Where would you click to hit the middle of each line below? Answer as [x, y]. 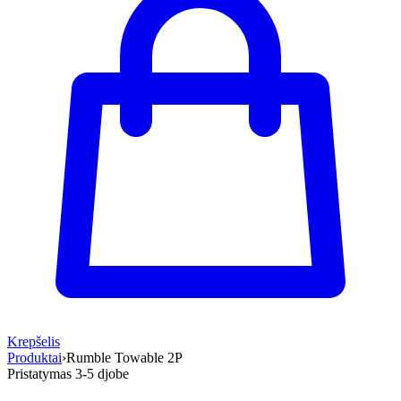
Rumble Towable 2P [124, 358]
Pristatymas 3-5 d [56, 374]
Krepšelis [34, 341]
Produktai [34, 358]
